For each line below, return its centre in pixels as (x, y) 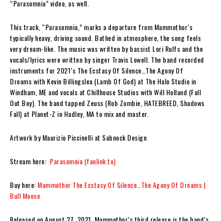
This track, (25, 27)
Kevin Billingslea (70, 81)
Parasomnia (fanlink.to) (83, 161)
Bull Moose (25, 195)
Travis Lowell (129, 59)
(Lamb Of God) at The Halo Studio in (144, 81)
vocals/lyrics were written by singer (61, 59)
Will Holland (170, 92)
